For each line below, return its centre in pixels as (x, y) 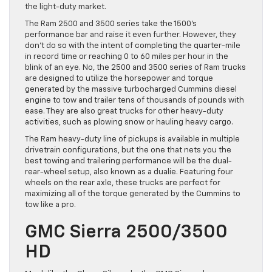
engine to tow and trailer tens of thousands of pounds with (134, 101)
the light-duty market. (66, 7)
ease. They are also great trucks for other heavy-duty (124, 112)
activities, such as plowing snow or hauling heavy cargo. (129, 123)
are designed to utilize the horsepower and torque (119, 79)
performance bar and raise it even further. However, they (131, 35)
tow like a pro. (50, 205)
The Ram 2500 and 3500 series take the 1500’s (111, 24)
